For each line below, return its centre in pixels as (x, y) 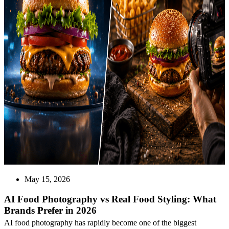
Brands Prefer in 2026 (50, 210)
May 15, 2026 (47, 179)
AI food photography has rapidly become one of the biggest (100, 222)
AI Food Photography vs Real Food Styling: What (110, 199)
